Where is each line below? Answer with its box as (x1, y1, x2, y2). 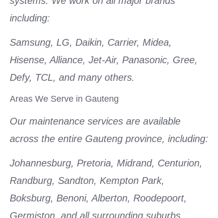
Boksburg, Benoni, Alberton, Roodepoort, (10, 193, 187, 204)
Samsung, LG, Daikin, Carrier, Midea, (10, 37, 172, 48)
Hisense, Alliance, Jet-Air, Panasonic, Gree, (10, 54, 198, 66)
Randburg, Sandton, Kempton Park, (10, 175, 164, 186)
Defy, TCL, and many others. (10, 72, 135, 83)
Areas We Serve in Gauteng (10, 93, 119, 104)
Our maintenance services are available (10, 115, 181, 127)
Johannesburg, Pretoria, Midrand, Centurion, (10, 158, 202, 169)
